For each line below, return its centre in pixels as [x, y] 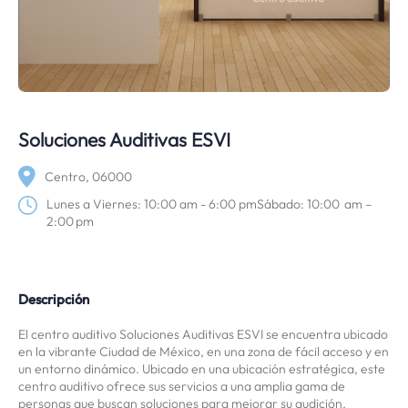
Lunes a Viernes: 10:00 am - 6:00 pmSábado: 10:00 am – [209, 204]
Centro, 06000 [88, 176]
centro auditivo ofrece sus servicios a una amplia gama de [182, 387]
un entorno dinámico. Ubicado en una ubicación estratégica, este [202, 369]
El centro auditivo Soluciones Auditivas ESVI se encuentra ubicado [203, 335]
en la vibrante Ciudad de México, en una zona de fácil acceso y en [204, 352]
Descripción [54, 300]
